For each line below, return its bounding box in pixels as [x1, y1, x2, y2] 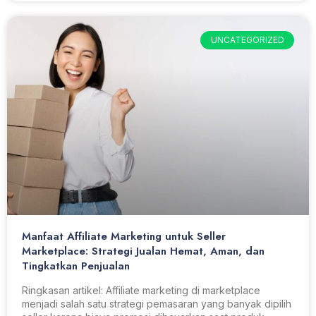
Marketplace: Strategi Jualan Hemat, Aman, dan [22, 243, 265, 260]
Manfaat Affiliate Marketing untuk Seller [22, 229, 226, 245]
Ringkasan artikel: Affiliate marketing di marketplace [22, 284, 260, 297]
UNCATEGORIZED [210, 35, 284, 46]
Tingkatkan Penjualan [22, 258, 130, 274]
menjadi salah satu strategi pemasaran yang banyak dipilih [22, 298, 291, 310]
